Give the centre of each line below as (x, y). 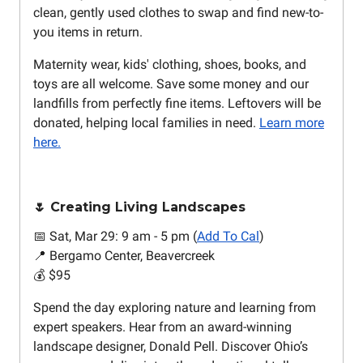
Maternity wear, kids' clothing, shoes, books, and (170, 65)
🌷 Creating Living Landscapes (139, 207)
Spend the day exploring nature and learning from (175, 308)
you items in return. (88, 32)
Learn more (292, 123)
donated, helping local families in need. (146, 123)
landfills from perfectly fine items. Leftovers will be (177, 104)
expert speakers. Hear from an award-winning (162, 327)
